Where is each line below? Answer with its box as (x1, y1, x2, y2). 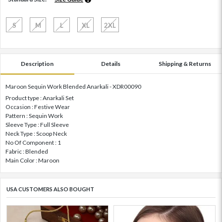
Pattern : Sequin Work (5, 112, 63, 120)
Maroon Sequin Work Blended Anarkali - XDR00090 (5, 83, 141, 91)
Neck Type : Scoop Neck (5, 130, 67, 138)
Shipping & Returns (158, 60, 211, 68)
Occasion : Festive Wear (5, 103, 70, 111)
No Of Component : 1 (5, 139, 61, 147)
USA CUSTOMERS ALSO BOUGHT (6, 186, 94, 193)
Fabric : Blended (5, 148, 48, 156)
